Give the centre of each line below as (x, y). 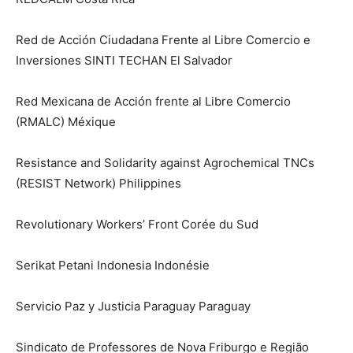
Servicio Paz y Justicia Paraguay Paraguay (133, 307)
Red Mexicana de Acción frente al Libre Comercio (153, 102)
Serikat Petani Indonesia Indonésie (113, 266)
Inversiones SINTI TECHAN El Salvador (124, 61)
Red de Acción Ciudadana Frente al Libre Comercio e (163, 40)
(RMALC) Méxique (66, 122)
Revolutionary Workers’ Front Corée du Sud (137, 225)
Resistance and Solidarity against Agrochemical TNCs (165, 163)
